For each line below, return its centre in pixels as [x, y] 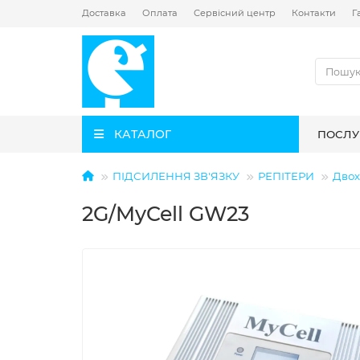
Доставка [104, 13]
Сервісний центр [235, 13]
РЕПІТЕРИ [286, 176]
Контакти [314, 13]
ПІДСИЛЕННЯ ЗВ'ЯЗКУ [176, 176]
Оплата [160, 13]
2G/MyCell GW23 [166, 214]
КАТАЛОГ [142, 134]
